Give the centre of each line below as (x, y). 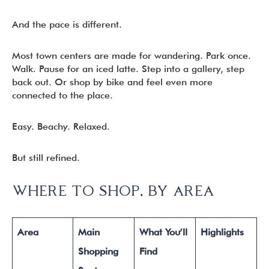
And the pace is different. (67, 24)
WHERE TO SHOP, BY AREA (113, 191)
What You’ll (163, 232)
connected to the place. (62, 95)
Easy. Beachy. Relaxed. (61, 126)
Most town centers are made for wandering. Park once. (131, 56)
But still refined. (46, 158)
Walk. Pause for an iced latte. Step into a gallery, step (128, 69)
